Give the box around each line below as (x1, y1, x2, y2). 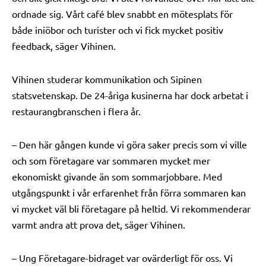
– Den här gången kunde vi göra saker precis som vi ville (12, 138, 247, 150)
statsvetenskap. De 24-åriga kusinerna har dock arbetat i (12, 89, 248, 101)
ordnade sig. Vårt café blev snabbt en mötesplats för (12, 8, 233, 20)
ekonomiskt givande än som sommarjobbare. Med (12, 170, 222, 182)
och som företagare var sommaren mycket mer (12, 154, 210, 166)
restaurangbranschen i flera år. (12, 105, 141, 117)
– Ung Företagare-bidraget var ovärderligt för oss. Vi (12, 252, 233, 264)
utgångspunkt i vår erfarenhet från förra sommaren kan (12, 186, 246, 198)
